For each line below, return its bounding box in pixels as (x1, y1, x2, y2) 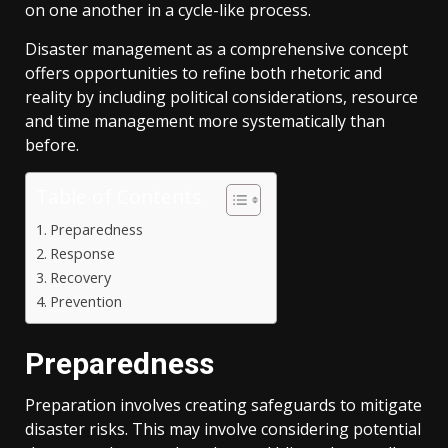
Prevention (49, 291, 122, 311)
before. (25, 133, 79, 156)
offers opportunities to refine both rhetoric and (25, 61, 382, 84)
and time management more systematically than (25, 109, 385, 132)
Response (49, 243, 115, 263)
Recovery (49, 267, 111, 287)
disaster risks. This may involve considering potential (25, 417, 421, 440)
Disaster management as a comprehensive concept (25, 37, 408, 60)
